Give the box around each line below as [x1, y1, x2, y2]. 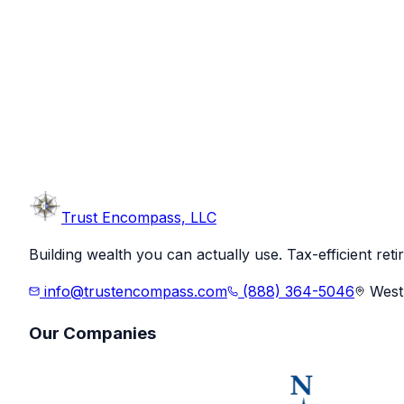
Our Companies [29, 322, 156, 344]
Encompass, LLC [102, 207, 216, 226]
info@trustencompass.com [40, 281, 227, 300]
